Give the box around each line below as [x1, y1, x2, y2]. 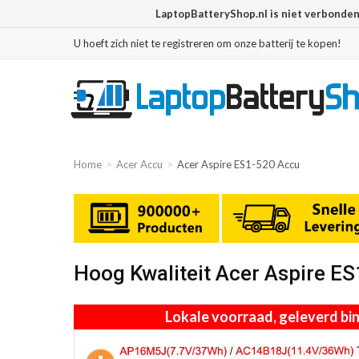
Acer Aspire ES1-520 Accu [177, 158, 300, 171]
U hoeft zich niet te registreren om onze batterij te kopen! [74, 37, 341, 50]
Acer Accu [116, 158, 163, 171]
